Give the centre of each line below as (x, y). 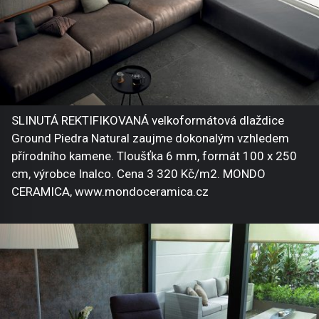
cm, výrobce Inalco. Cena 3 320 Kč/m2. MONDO (138, 174)
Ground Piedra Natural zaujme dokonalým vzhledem (150, 138)
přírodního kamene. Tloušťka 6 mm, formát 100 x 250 (154, 156)
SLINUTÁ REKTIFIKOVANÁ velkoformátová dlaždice (148, 121)
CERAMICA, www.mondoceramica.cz (110, 192)
